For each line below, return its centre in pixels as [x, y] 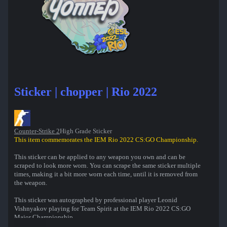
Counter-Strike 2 [37, 131]
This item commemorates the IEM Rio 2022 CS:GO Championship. [106, 140]
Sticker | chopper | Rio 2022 [86, 92]
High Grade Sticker [86, 131]
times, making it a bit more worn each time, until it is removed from [106, 174]
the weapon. [31, 183]
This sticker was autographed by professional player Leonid [96, 200]
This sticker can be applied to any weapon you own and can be [100, 157]
